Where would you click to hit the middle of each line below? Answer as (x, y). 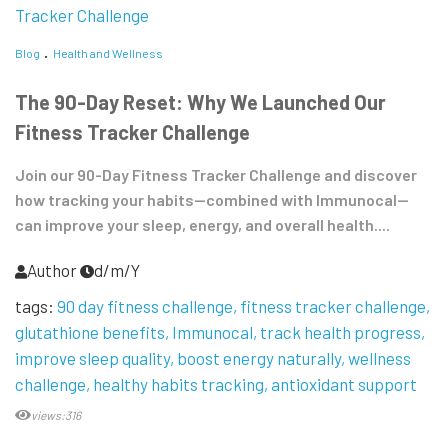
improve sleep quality (92, 358)
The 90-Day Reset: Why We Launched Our (200, 102)
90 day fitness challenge (145, 306)
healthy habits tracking (178, 384)
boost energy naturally (259, 358)
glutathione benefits (90, 332)
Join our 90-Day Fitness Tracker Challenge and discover (216, 175)
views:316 (56, 415)
